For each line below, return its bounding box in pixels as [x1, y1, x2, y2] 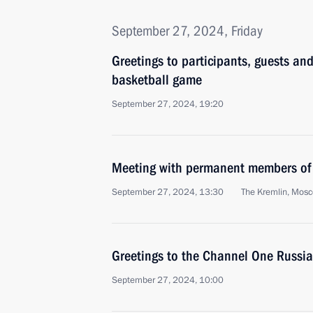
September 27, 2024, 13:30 [112, 186, 224, 198]
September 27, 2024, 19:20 [112, 98, 224, 110]
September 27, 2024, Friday [112, 22, 263, 39]
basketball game [112, 71, 202, 88]
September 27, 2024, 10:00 [112, 274, 224, 286]
